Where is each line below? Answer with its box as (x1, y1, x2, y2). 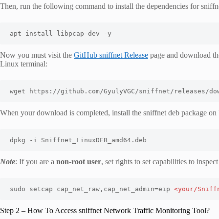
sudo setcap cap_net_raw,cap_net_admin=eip (10, 185, 174, 193)
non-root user (56, 157, 101, 166)
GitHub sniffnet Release (74, 51, 148, 60)
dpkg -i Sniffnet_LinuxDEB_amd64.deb (10, 136, 147, 144)
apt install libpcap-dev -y (10, 30, 111, 38)
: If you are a (15, 157, 56, 166)
